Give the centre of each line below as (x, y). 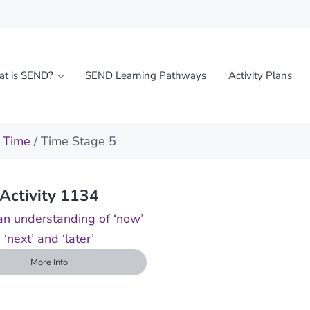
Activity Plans (260, 76)
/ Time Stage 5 (73, 141)
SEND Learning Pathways (146, 76)
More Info (49, 262)
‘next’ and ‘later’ (49, 238)
